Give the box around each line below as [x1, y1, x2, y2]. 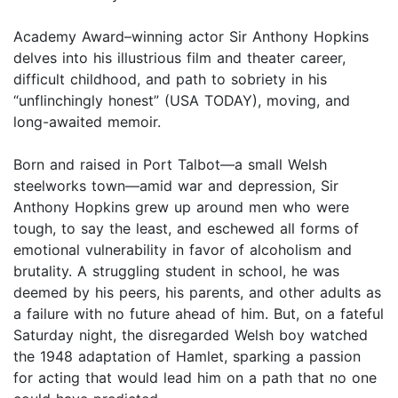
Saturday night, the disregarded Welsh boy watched [13, 326, 368, 345]
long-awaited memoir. [13, 113, 161, 131]
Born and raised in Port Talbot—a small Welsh [13, 155, 327, 174]
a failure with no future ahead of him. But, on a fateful [13, 305, 384, 323]
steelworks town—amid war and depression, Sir [13, 177, 338, 195]
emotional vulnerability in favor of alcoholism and [13, 241, 352, 259]
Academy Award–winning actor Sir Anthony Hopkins [13, 28, 369, 46]
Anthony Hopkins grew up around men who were [13, 198, 349, 217]
